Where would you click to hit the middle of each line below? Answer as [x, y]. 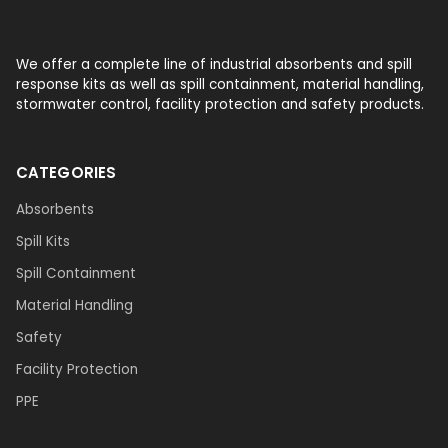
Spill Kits [43, 241]
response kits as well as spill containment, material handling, [220, 85]
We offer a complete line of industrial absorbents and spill [214, 65]
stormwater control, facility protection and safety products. [220, 105]
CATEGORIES [66, 172]
